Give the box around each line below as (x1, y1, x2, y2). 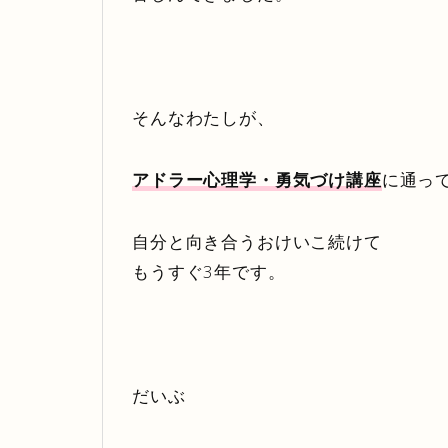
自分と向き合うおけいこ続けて (132, 229, 382, 253)
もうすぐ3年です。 (132, 259, 286, 283)
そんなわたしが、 (132, 105, 275, 129)
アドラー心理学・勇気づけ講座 (132, 167, 382, 191)
